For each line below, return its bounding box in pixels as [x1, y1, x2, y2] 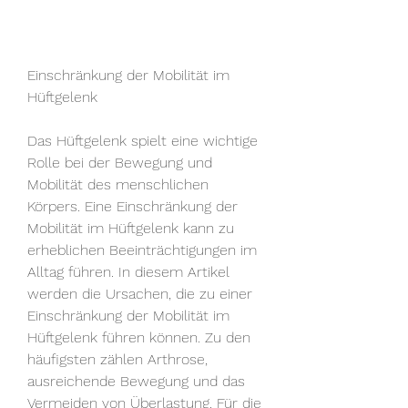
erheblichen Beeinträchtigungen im [27, 240, 257, 259]
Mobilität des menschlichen [27, 175, 209, 193]
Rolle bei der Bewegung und [27, 153, 212, 171]
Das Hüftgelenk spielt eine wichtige [27, 131, 258, 149]
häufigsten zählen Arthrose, [27, 350, 208, 368]
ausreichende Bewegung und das [27, 372, 245, 390]
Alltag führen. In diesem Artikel [27, 262, 229, 280]
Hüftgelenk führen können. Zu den [27, 328, 250, 346]
